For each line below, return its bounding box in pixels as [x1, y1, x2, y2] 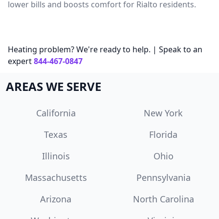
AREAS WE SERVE [6, 78, 101, 94]
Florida [149, 128, 177, 140]
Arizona [40, 193, 71, 205]
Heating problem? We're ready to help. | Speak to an [8, 44, 202, 55]
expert [8, 55, 32, 66]
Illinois [42, 150, 70, 162]
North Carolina [132, 193, 194, 205]
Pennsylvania [136, 171, 191, 183]
